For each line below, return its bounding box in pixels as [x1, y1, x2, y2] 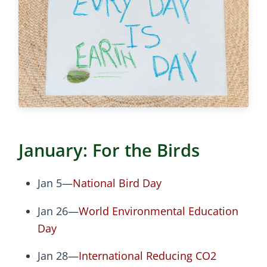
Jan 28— [38, 249, 79, 263]
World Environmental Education [79, 203, 238, 218]
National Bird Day [73, 176, 162, 191]
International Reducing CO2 [79, 249, 216, 263]
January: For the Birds [18, 138, 200, 162]
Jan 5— [38, 176, 73, 191]
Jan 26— [38, 203, 79, 218]
